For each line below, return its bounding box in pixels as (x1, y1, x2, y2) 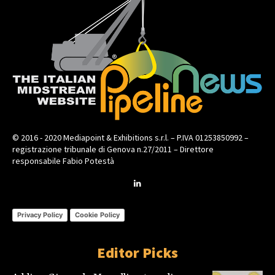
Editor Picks (97, 242, 178, 262)
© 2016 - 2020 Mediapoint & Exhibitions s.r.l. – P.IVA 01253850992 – (12, 131, 249, 143)
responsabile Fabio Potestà (12, 155, 114, 166)
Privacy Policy (17, 211, 63, 220)
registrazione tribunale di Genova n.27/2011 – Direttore (12, 143, 214, 155)
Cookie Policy (75, 211, 120, 220)
